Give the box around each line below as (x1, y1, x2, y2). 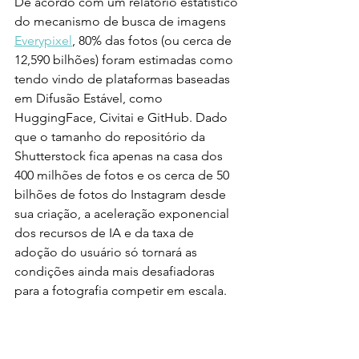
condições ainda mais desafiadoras (14, 264, 218, 280)
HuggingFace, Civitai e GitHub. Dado (14, 110, 231, 126)
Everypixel (14, 33, 72, 49)
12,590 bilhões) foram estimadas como (14, 52, 236, 68)
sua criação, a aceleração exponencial (14, 206, 232, 222)
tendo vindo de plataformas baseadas (14, 71, 233, 87)
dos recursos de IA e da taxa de (14, 225, 197, 241)
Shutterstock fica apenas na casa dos (14, 148, 226, 164)
